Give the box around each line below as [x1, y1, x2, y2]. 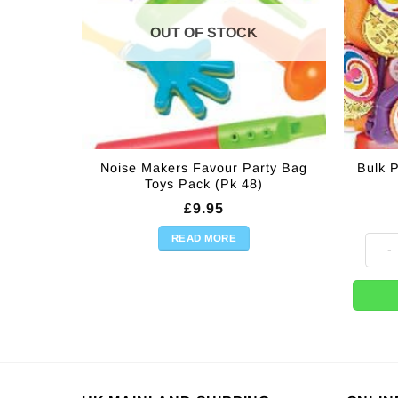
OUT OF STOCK [150, 24, 258, 40]
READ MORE [171, 233, 237, 244]
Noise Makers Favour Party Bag [100, 161, 307, 176]
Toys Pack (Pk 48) [145, 177, 263, 192]
